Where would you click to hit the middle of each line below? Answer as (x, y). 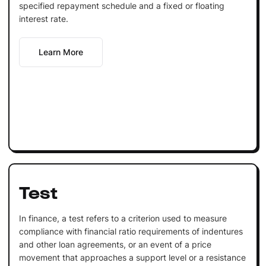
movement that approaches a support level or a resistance (132, 257)
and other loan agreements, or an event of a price (115, 244)
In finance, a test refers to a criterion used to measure (123, 218)
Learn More (61, 52)
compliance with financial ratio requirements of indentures (131, 231)
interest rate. (43, 18)
